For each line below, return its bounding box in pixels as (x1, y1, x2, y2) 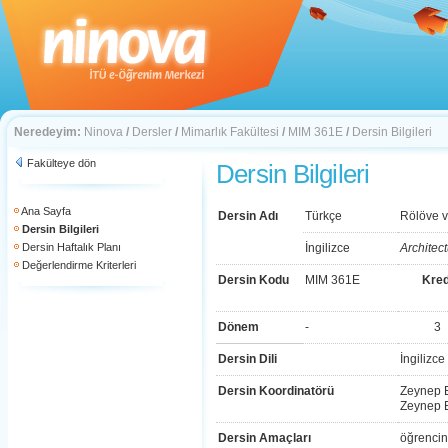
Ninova (84, 125, 123, 139)
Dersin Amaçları (218, 431, 311, 445)
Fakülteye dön (27, 157, 96, 169)
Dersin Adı (218, 209, 278, 223)
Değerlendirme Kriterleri (22, 259, 136, 271)
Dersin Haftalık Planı (22, 241, 121, 253)
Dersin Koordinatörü (218, 384, 334, 398)
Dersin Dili (218, 352, 277, 366)
